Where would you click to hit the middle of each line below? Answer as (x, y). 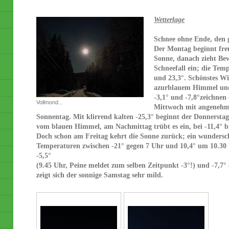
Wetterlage (169, 20)
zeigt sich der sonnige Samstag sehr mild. (100, 175)
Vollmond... (50, 102)
